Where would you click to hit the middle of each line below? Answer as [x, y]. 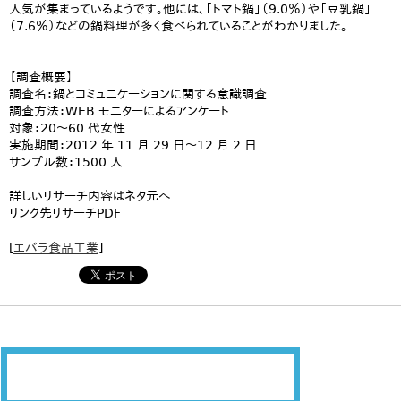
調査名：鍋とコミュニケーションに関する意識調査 [138, 94]
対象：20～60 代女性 [67, 128]
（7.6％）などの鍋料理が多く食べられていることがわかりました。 [178, 26]
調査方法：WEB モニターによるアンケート [119, 111]
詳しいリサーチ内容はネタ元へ [90, 196]
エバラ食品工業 [56, 248]
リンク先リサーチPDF [65, 213]
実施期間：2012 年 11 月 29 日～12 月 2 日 [133, 145]
